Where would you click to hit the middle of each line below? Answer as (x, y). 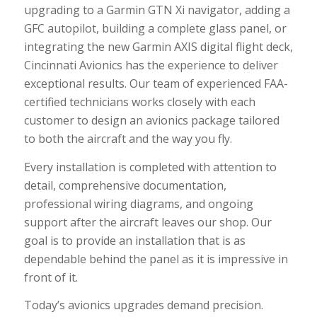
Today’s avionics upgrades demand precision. (143, 305)
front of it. (51, 277)
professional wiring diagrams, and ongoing (138, 203)
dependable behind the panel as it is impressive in (156, 259)
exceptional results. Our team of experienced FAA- (156, 84)
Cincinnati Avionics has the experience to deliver (151, 65)
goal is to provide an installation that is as (134, 240)
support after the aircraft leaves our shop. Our (148, 222)
